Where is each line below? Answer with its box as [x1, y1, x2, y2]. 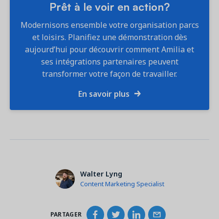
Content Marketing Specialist [80, 179, 164, 189]
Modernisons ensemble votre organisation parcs [20, 19, 199, 30]
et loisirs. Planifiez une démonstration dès [32, 31, 187, 43]
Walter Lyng [80, 169, 122, 179]
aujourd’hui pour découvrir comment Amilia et [25, 44, 194, 55]
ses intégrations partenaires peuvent [41, 56, 178, 67]
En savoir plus [78, 88, 131, 99]
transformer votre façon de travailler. [42, 68, 177, 79]
